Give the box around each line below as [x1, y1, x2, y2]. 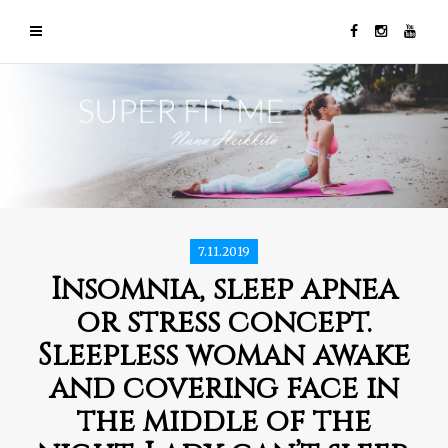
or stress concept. [76, 303, 372, 344]
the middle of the [77, 402, 371, 443]
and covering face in [49, 369, 399, 410]
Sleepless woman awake [38, 336, 410, 377]
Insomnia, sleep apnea [50, 270, 398, 311]
